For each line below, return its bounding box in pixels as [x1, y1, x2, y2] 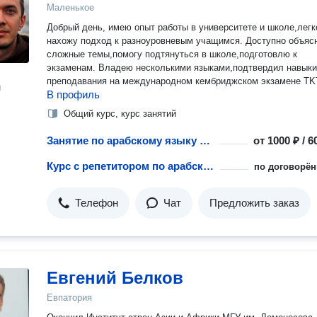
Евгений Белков [47, 268, 183, 287]
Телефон [75, 197, 118, 209]
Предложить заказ [209, 197, 299, 209]
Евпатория [47, 292, 92, 303]
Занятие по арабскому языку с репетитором [200, 134, 210, 146]
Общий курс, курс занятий [64, 108, 176, 119]
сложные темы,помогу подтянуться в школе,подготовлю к [47, 49, 297, 59]
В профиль [47, 88, 100, 100]
